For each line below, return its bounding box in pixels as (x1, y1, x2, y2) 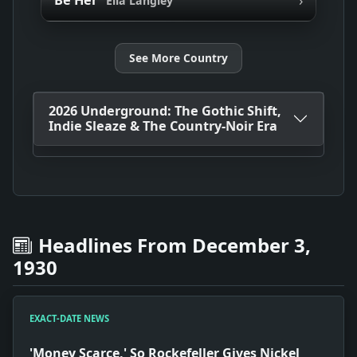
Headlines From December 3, (38, 231, 311, 258)
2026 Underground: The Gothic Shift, (48, 102, 281, 120)
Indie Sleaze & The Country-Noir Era (48, 117, 277, 135)
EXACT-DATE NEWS (29, 312, 109, 324)
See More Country (129, 50, 228, 66)
